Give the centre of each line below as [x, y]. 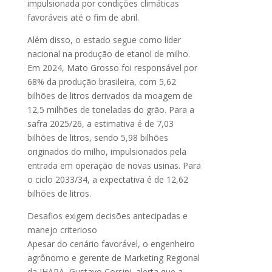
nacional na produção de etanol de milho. [108, 53]
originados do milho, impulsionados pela [107, 151]
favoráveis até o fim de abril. [83, 17]
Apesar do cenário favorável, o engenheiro [111, 243]
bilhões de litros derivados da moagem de [110, 95]
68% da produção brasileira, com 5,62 [101, 81]
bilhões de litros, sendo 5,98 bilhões [97, 137]
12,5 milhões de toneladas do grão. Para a [110, 109]
